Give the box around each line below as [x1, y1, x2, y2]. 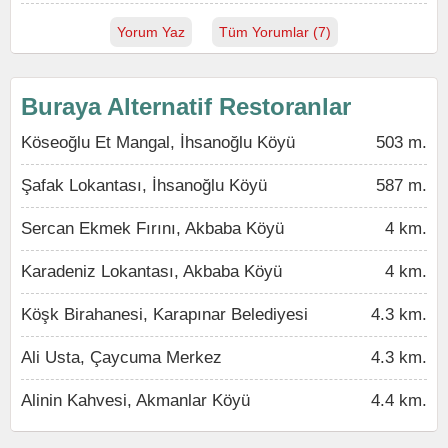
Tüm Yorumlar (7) [219, 24, 331, 40]
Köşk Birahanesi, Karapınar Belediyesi [21, 305, 308, 324]
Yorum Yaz [117, 24, 185, 40]
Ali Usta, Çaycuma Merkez [21, 348, 222, 367]
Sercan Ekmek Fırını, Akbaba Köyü [21, 219, 284, 238]
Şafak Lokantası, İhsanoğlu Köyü [21, 176, 267, 195]
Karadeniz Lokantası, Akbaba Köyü [21, 262, 282, 281]
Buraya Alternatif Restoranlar [21, 93, 351, 120]
